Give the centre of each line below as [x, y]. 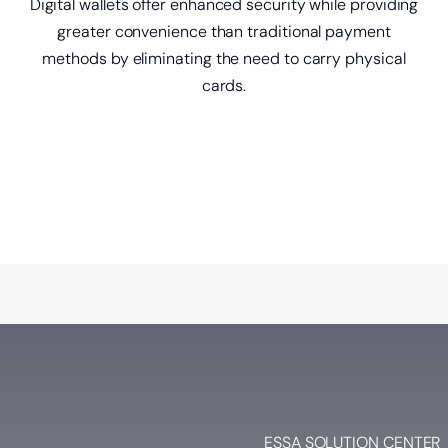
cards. [224, 85]
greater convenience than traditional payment [224, 31]
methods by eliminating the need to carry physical [224, 58]
